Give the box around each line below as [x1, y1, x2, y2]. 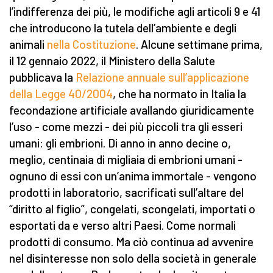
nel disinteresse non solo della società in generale [9, 251, 257, 266]
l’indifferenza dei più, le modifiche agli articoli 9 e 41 [9, 4, 260, 19]
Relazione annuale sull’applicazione [76, 70, 249, 85]
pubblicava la [9, 70, 76, 85]
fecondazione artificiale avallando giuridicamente [9, 103, 254, 118]
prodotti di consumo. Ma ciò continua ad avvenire [9, 235, 253, 249]
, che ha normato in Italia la [113, 87, 246, 101]
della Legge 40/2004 [9, 87, 113, 101]
